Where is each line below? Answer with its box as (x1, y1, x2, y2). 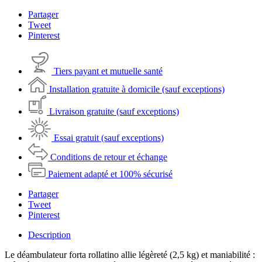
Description (28, 230, 71, 240)
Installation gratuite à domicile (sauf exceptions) (49, 84, 225, 95)
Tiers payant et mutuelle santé (54, 66, 163, 77)
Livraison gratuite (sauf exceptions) (49, 106, 179, 117)
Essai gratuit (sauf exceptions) (54, 133, 164, 143)
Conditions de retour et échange (50, 152, 167, 163)
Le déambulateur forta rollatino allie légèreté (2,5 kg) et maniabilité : (5, 250, 255, 260)
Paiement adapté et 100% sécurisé (48, 169, 173, 180)
